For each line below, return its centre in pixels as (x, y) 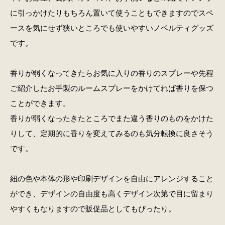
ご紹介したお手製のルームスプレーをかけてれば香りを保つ (111, 88)
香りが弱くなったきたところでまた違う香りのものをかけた (111, 119)
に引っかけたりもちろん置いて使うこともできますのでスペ (111, 13)
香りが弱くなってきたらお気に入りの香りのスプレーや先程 (111, 73)
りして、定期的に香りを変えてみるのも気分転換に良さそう (111, 134)
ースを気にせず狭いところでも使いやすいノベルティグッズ (111, 28)
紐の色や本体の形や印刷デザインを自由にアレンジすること (111, 179)
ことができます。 (40, 103)
